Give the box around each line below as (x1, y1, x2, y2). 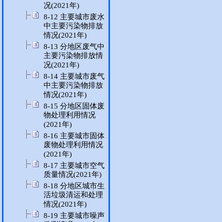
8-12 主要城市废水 (44, 13, 105, 21)
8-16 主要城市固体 (44, 132, 105, 140)
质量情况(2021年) (44, 170, 102, 179)
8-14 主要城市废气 (44, 72, 105, 80)
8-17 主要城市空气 (44, 162, 105, 169)
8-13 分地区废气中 (44, 43, 105, 51)
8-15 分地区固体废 (44, 102, 105, 110)
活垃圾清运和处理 (44, 191, 103, 199)
